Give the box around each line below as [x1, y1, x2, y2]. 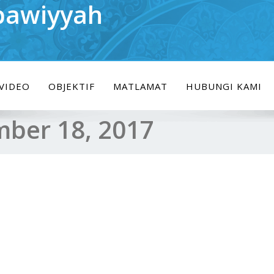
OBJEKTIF [48, 80, 95, 92]
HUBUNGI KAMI [186, 80, 262, 92]
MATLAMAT [113, 80, 168, 92]
